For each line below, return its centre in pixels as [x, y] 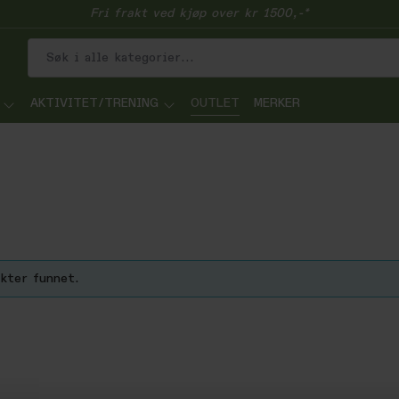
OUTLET [215, 103]
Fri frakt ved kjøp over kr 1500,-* [199, 13]
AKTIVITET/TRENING [94, 103]
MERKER [277, 103]
